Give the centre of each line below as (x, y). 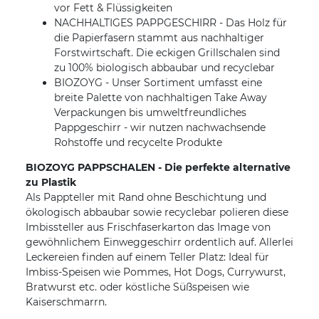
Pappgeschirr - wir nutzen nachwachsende (160, 127)
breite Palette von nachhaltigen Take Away (161, 97)
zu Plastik (51, 182)
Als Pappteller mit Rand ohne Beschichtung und (146, 197)
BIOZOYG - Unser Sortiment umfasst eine (158, 82)
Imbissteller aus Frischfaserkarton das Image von (148, 227)
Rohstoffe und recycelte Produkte (138, 142)
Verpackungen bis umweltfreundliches (150, 112)
